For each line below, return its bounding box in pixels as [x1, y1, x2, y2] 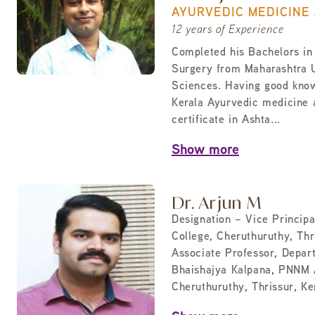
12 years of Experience [172, 25, 284, 36]
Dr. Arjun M [172, 192, 263, 213]
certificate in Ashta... [172, 115, 281, 126]
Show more [172, 144, 239, 157]
